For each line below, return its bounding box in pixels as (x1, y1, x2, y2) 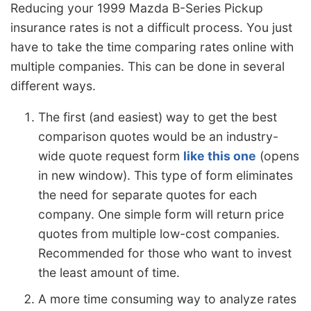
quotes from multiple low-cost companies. (38, 226, 280, 242)
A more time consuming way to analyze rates (38, 292, 296, 307)
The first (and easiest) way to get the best (38, 110, 277, 125)
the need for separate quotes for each (38, 187, 257, 203)
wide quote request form (38, 149, 183, 164)
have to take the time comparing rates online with (10, 39, 294, 54)
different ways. (10, 78, 96, 93)
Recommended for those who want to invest (38, 246, 292, 261)
